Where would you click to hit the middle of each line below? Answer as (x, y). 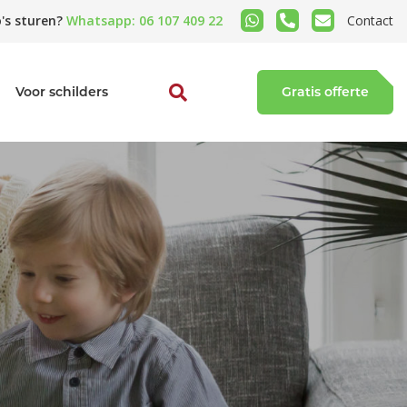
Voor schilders (62, 92)
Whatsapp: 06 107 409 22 (144, 20)
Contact (370, 20)
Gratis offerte (325, 92)
